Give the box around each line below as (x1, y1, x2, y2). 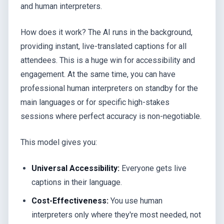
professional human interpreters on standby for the (20, 83, 198, 93)
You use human (108, 196, 163, 206)
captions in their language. (31, 177, 122, 187)
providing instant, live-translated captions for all (20, 41, 186, 51)
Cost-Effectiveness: (31, 196, 109, 206)
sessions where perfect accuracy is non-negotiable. (20, 111, 201, 121)
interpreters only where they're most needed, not (31, 210, 201, 220)
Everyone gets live (119, 163, 187, 173)
